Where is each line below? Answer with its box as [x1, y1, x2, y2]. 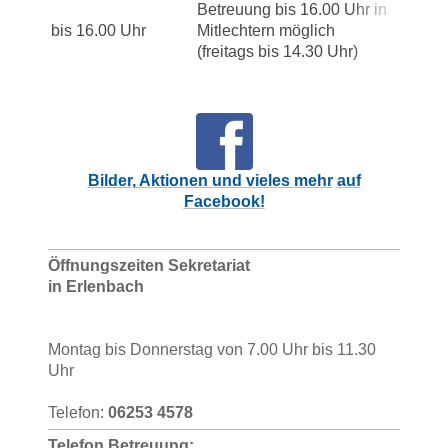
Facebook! [183, 192, 265, 210]
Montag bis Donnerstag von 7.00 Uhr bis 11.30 [48, 340, 376, 358]
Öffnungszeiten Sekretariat [48, 256, 250, 274]
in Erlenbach [48, 277, 144, 295]
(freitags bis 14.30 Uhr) [197, 42, 358, 60]
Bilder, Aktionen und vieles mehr [87, 171, 333, 189]
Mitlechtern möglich [197, 21, 335, 39]
